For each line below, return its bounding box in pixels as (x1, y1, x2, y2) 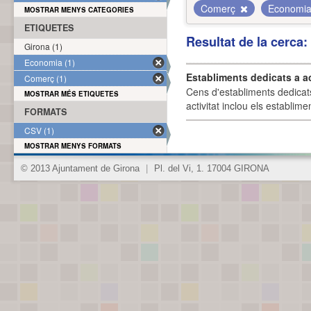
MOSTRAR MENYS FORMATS (24, 141, 121, 151)
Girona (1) (24, 40, 62, 52)
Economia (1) (24, 56, 75, 68)
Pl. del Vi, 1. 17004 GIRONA (151, 164, 269, 174)
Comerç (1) (24, 72, 67, 84)
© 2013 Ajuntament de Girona (21, 164, 142, 174)
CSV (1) (24, 124, 54, 136)
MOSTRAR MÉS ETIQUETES (24, 89, 119, 99)
